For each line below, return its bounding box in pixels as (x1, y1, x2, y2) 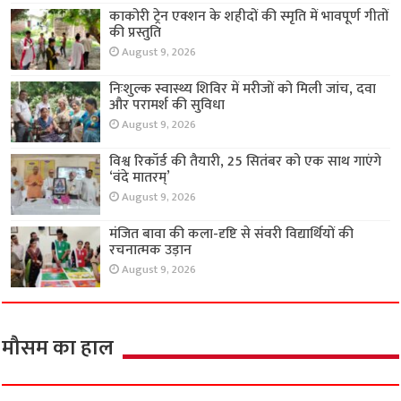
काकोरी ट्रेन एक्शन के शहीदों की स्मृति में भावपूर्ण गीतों (109, 4, 389, 29)
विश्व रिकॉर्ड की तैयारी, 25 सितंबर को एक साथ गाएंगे (109, 149, 382, 174)
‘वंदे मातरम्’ (109, 165, 171, 190)
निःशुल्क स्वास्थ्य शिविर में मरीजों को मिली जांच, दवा (109, 76, 377, 101)
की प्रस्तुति (109, 20, 162, 45)
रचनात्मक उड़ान (109, 238, 192, 263)
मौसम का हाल (2, 330, 115, 367)
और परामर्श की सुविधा (109, 92, 226, 117)
